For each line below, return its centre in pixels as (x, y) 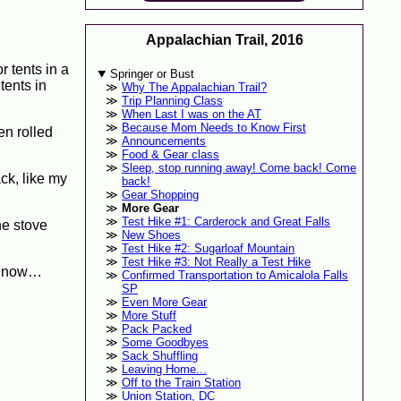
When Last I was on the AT (191, 115)
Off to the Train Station (181, 383)
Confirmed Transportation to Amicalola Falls (235, 276)
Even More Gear (164, 303)
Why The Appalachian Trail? (194, 88)
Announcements (163, 141)
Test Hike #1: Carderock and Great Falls (226, 222)
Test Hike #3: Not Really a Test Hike (216, 262)
